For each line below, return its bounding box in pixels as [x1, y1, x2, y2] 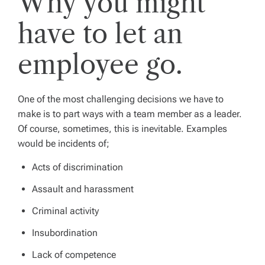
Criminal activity [32, 205, 99, 216]
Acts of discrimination [32, 161, 123, 173]
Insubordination [32, 227, 98, 238]
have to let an [18, 17, 183, 50]
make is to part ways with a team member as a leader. [18, 108, 242, 119]
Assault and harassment [32, 183, 134, 195]
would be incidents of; [18, 137, 109, 149]
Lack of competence [32, 248, 116, 260]
